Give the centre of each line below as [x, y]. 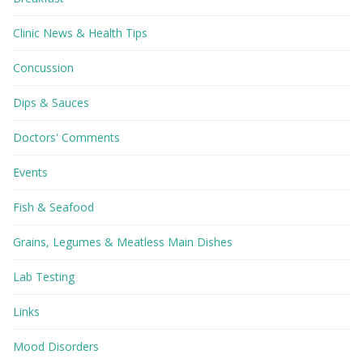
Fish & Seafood [53, 207]
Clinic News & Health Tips [80, 33]
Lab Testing [44, 277]
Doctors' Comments [66, 138]
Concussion [43, 68]
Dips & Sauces [51, 103]
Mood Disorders [56, 347]
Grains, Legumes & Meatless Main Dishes [123, 242]
